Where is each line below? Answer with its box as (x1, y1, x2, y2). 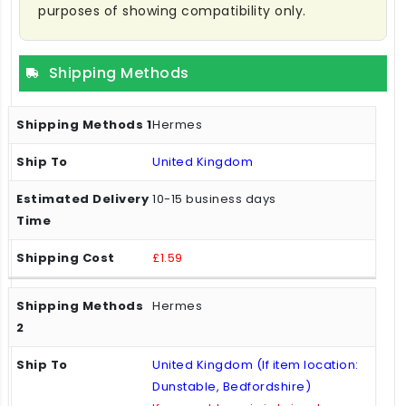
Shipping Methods (48, 62, 189, 83)
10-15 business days (152, 189, 276, 208)
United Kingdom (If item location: (152, 355, 359, 373)
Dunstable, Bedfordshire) (152, 377, 311, 395)
